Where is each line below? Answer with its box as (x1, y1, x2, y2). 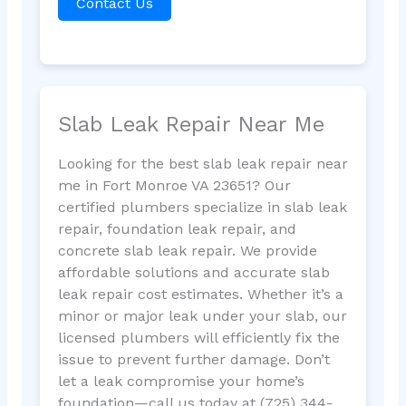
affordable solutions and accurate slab (57, 264, 330, 282)
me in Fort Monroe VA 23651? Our (57, 177, 291, 195)
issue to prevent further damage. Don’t (57, 351, 330, 369)
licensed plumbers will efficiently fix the (57, 329, 340, 347)
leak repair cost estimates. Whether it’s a (57, 285, 343, 304)
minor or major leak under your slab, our (57, 307, 347, 325)
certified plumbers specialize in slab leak (57, 198, 347, 217)
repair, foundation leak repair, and (57, 220, 296, 238)
